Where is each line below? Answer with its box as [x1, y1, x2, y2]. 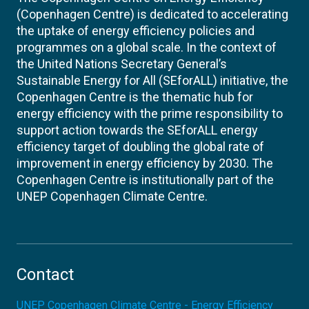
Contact [17, 265, 74, 284]
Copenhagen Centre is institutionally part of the [17, 172, 274, 187]
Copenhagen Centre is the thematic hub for [17, 90, 253, 104]
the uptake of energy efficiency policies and [17, 23, 255, 38]
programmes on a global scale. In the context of [17, 40, 277, 54]
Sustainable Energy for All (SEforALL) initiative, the [17, 73, 288, 88]
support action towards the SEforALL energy [17, 123, 258, 137]
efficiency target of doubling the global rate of [17, 139, 264, 154]
